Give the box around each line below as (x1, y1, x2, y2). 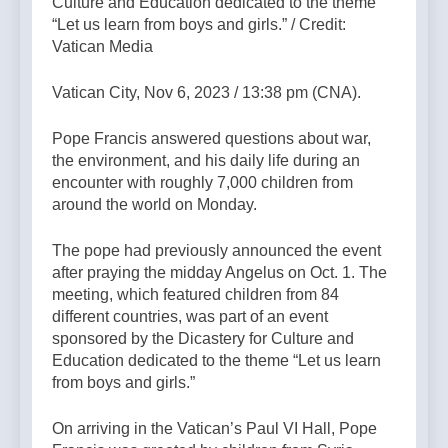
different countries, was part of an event (52, 308, 328, 326)
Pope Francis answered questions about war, (52, 130, 371, 148)
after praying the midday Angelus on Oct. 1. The (52, 264, 387, 282)
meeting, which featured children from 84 (52, 286, 339, 304)
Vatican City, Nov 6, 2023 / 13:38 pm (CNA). (52, 84, 361, 102)
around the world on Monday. (52, 196, 257, 214)
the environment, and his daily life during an (52, 152, 360, 170)
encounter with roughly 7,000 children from (52, 174, 353, 192)
